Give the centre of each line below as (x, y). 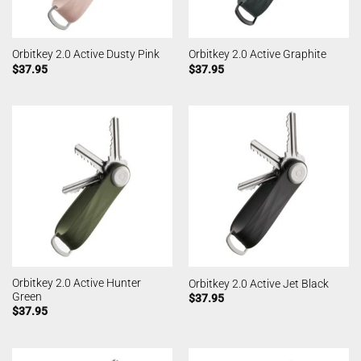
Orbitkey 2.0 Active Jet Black (258, 283)
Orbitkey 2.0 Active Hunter (76, 283)
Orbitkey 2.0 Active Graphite (257, 54)
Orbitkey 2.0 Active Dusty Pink (85, 54)
